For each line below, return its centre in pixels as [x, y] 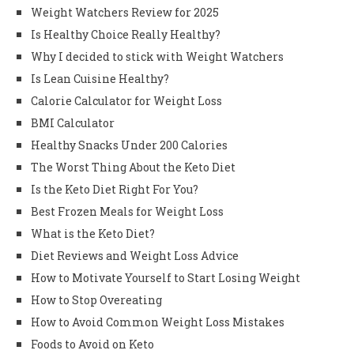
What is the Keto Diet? [93, 233]
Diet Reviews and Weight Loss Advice [135, 255]
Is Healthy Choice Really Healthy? [126, 34]
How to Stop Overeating [96, 299]
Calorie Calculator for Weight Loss [126, 100]
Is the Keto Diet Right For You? [115, 189]
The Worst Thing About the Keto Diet [133, 167]
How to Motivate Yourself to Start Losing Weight [166, 277]
